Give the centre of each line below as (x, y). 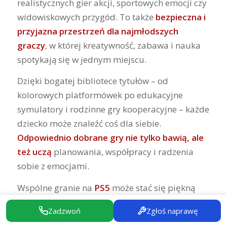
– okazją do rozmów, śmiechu (149, 202)
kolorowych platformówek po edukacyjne (100, 95)
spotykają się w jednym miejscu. (82, 60)
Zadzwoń (64, 211)
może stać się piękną (152, 187)
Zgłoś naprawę (172, 211)
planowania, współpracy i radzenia (122, 152)
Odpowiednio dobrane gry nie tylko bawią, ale (110, 138)
